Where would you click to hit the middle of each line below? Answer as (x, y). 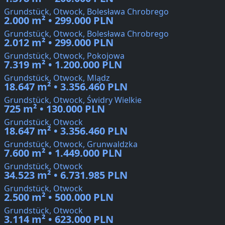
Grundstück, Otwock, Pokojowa (64, 56)
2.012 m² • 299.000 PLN (59, 43)
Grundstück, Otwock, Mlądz (57, 78)
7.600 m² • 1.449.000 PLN (63, 153)
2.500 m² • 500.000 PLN (59, 197)
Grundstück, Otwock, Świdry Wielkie (73, 100)
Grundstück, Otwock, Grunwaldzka (71, 144)
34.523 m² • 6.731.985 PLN (66, 175)
